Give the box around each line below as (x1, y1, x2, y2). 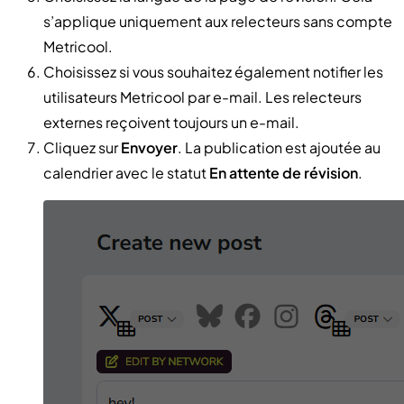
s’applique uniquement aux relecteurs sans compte (43, 11, 392, 31)
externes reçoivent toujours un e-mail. (43, 112, 299, 132)
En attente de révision (209, 162, 358, 182)
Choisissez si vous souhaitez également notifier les (43, 61, 383, 81)
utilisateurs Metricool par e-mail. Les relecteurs (43, 87, 362, 106)
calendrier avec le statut (43, 162, 209, 182)
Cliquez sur (43, 137, 121, 157)
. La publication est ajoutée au (178, 137, 381, 157)
